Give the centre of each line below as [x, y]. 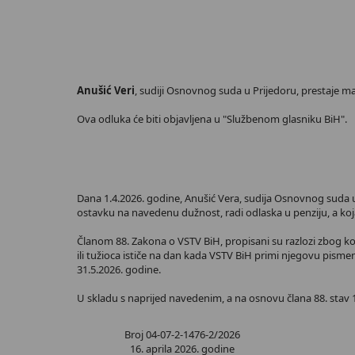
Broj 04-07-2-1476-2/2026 [182, 334]
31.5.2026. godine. [119, 269]
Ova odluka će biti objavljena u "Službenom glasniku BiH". [212, 119]
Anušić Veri [106, 90]
